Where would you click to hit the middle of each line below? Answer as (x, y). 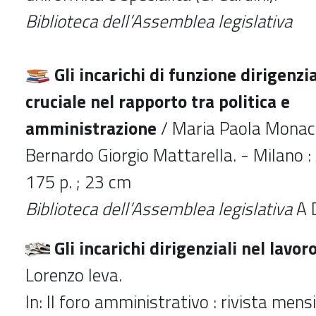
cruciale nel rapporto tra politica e (158, 101)
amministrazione (91, 128)
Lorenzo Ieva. (74, 275)
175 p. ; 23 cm (80, 182)
